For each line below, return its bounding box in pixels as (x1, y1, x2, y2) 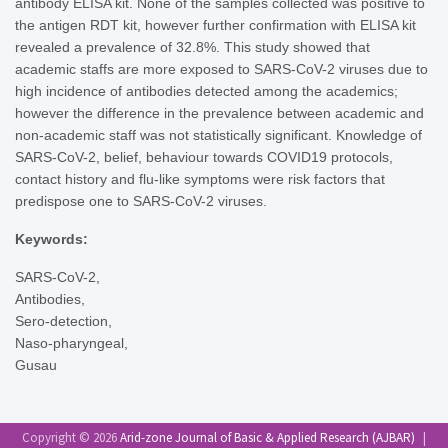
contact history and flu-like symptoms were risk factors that (15, 170, 385, 187)
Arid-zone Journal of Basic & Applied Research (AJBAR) (120, 428, 415, 446)
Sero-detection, (15, 312, 112, 329)
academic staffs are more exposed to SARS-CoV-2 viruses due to (15, 60, 428, 77)
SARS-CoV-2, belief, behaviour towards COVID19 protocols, (15, 148, 393, 165)
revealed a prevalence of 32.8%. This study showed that (15, 38, 370, 55)
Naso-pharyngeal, (15, 334, 128, 351)
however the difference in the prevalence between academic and (15, 104, 424, 121)
